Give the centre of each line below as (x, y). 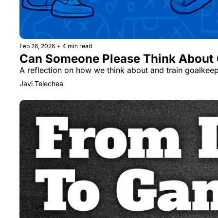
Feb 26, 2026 (37, 46)
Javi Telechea (41, 84)
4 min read (77, 46)
